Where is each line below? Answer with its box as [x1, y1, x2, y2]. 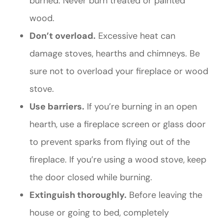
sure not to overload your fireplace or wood [29, 65, 208, 78]
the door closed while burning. [29, 171, 152, 184]
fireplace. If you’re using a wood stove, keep [29, 154, 206, 166]
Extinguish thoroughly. [29, 189, 127, 201]
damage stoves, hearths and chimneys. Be [29, 48, 200, 60]
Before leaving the [127, 189, 202, 201]
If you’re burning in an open [84, 101, 197, 113]
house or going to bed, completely [29, 207, 169, 219]
